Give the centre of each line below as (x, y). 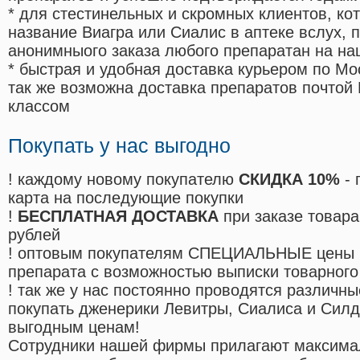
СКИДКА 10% (289, 180)
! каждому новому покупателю (123, 180)
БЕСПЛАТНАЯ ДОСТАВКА (118, 217)
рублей (34, 235)
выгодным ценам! (74, 327)
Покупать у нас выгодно (119, 146)
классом (39, 106)
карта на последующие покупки (126, 198)
